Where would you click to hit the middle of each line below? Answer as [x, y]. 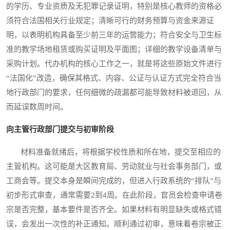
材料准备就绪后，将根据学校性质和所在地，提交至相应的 [113, 152]
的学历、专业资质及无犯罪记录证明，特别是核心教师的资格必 [114, 6]
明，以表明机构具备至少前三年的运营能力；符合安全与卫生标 [114, 35]
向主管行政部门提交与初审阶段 [60, 130]
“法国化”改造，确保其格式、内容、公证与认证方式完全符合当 [114, 78]
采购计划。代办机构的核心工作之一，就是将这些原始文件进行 [114, 64]
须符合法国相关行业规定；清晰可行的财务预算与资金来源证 [110, 21]
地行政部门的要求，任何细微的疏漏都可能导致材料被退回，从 [114, 93]
